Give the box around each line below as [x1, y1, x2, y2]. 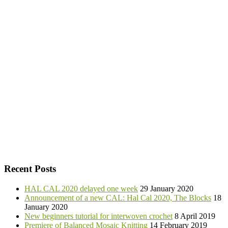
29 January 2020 [140, 184, 193, 193]
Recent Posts [4, 163, 56, 174]
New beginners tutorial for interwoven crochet [24, 211, 173, 220]
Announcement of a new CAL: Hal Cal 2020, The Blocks [24, 193, 211, 202]
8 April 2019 [175, 211, 215, 220]
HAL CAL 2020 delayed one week [24, 184, 138, 193]
